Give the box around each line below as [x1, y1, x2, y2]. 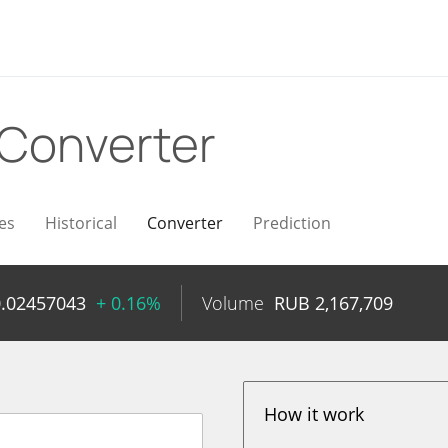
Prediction [253, 212, 331, 234]
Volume [202, 291, 264, 315]
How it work [264, 402, 365, 426]
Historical [45, 212, 117, 234]
